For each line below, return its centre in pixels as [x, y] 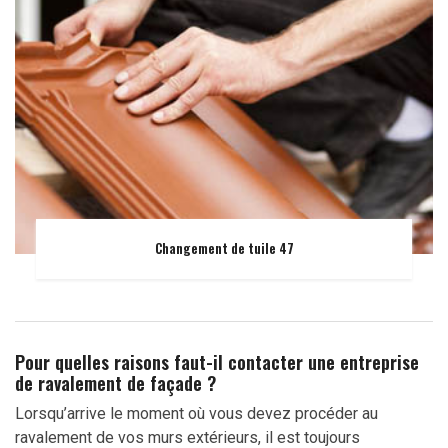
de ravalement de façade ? [115, 382]
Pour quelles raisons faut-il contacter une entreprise [217, 361]
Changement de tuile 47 [224, 248]
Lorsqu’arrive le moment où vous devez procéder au [196, 413]
